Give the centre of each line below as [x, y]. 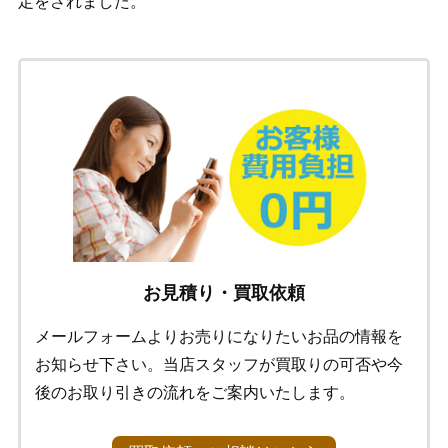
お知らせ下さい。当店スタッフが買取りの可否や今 [218, 365]
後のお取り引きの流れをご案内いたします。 [194, 393]
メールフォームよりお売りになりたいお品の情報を [218, 337]
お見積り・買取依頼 [224, 293]
